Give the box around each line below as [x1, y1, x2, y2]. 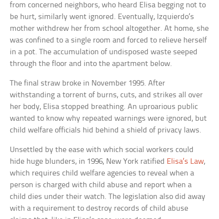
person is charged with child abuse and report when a [10, 180, 192, 189]
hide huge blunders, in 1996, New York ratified [10, 157, 167, 166]
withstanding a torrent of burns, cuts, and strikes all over [10, 90, 203, 99]
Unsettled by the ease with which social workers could [10, 145, 194, 154]
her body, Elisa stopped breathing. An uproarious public [10, 102, 198, 111]
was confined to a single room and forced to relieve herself [10, 36, 207, 44]
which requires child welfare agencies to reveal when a [10, 169, 195, 177]
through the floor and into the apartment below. [10, 59, 173, 68]
